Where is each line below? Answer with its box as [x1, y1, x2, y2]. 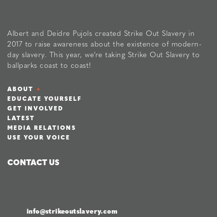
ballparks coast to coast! [7, 59, 92, 70]
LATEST [7, 113, 35, 122]
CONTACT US [7, 156, 60, 168]
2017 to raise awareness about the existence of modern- [7, 38, 201, 49]
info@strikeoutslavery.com [27, 206, 117, 216]
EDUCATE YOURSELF [7, 93, 82, 103]
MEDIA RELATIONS [7, 123, 76, 132]
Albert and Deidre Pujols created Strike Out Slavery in [7, 27, 195, 38]
